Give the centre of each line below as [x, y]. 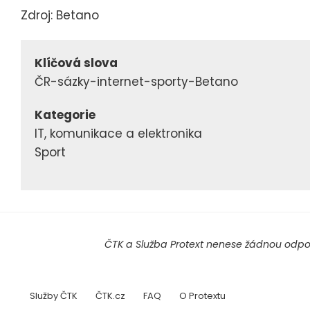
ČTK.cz [110, 295]
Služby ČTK [54, 295]
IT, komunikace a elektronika [118, 133]
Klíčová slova [76, 63]
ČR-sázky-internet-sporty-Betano [136, 81]
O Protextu [202, 295]
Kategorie [65, 115]
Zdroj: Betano [60, 16]
